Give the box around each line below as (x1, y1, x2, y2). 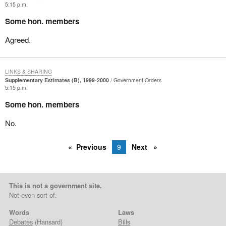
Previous (76, 142, 107, 152)
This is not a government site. (9, 181, 102, 191)
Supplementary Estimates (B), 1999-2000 (5, 76, 109, 84)
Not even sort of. (9, 190, 57, 200)
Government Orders (113, 76, 161, 84)
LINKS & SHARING (5, 67, 52, 75)
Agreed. (5, 34, 31, 45)
